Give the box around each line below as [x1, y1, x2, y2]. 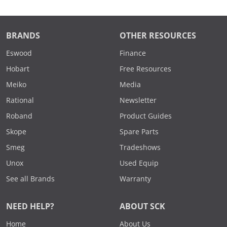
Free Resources [120, 65, 171, 73]
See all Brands [6, 175, 55, 183]
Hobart [6, 65, 29, 73]
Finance [120, 49, 146, 58]
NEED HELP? [6, 202, 54, 211]
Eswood [6, 49, 32, 58]
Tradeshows [120, 143, 161, 152]
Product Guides [120, 112, 172, 121]
